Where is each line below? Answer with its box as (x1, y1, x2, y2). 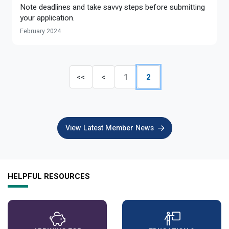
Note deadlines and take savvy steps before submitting (20, 1, 205, 13)
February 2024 (20, 26, 61, 36)
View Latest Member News (65, 123, 154, 134)
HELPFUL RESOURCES (8, 172, 90, 181)
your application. (20, 12, 75, 24)
